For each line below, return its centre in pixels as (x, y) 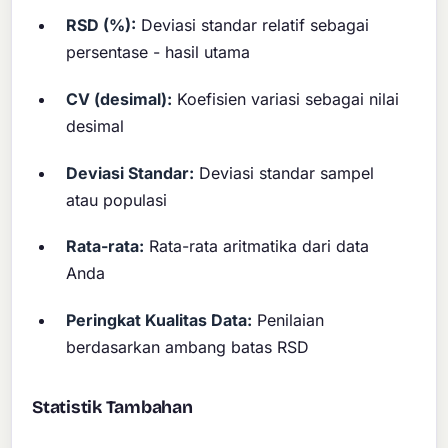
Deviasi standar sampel (284, 172)
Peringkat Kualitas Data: (159, 319)
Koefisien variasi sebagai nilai (286, 99)
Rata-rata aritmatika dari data (257, 246)
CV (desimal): (119, 99)
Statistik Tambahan (112, 407)
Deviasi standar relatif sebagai (253, 25)
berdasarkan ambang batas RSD (188, 346)
